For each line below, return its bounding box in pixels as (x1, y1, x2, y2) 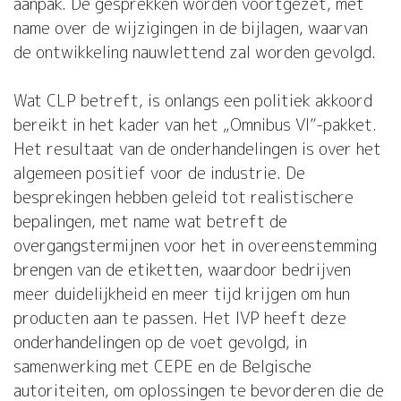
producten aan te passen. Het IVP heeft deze (13, 307, 346, 330)
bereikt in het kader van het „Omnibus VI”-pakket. (13, 114, 377, 137)
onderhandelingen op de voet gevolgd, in (13, 331, 307, 354)
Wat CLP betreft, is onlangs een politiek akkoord (13, 90, 372, 113)
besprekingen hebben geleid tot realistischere (13, 186, 354, 209)
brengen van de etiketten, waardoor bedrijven (13, 259, 351, 282)
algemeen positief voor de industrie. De (13, 162, 305, 185)
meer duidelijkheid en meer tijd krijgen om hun (13, 283, 350, 306)
